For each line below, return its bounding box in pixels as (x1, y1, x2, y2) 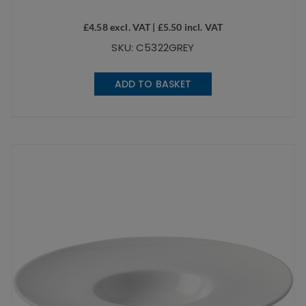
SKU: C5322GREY (111, 40, 195, 55)
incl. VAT (182, 21, 223, 33)
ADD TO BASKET (114, 77, 192, 92)
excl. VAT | (107, 21, 158, 33)
